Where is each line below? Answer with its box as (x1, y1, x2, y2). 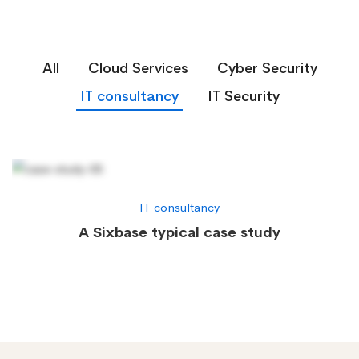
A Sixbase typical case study (79, 224, 280, 241)
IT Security (207, 87, 280, 105)
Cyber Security (216, 59, 317, 77)
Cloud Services (87, 59, 188, 77)
